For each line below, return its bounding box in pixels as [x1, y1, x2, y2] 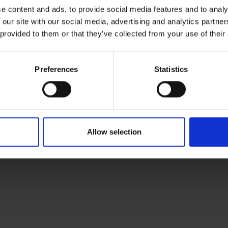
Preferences [35, 65, 78, 74]
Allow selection [87, 127, 141, 136]
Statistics [154, 65, 188, 74]
